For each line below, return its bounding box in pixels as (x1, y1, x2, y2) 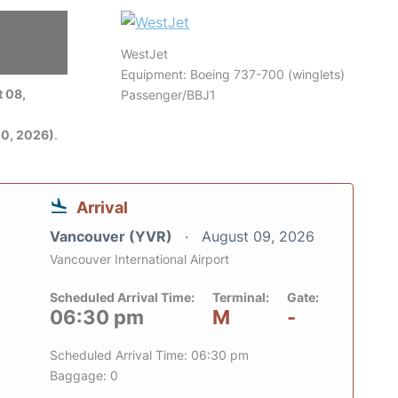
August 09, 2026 (202, 227, 314, 245)
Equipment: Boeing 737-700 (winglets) (121, 67, 346, 82)
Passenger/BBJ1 (121, 87, 217, 102)
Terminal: (212, 290, 269, 305)
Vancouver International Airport (50, 251, 229, 267)
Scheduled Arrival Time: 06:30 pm (50, 347, 249, 362)
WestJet (121, 46, 169, 61)
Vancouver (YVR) (50, 227, 176, 245)
